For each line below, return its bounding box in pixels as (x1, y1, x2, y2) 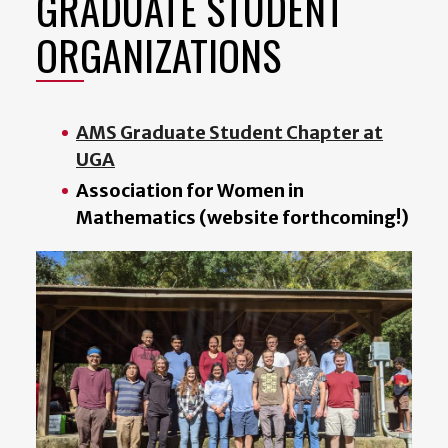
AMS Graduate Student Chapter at (76, 120, 383, 144)
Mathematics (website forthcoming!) (76, 205, 409, 229)
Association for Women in (76, 178, 304, 202)
